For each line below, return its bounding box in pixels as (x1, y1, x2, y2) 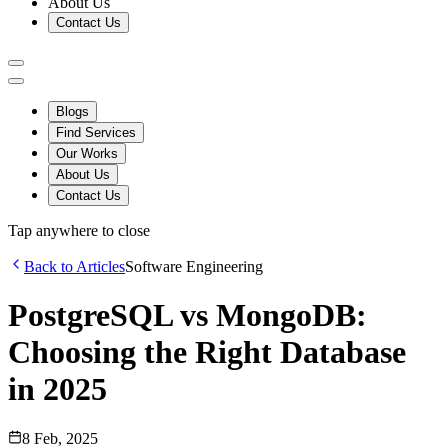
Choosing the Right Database (8, 334, 406, 371)
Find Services (56, 125, 136, 140)
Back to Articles (24, 258, 125, 275)
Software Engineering (125, 258, 263, 275)
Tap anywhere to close (8, 222, 150, 239)
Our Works (56, 146, 118, 161)
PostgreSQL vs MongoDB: (8, 297, 367, 334)
